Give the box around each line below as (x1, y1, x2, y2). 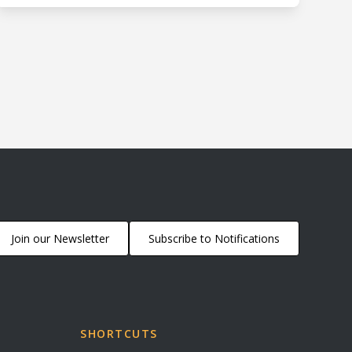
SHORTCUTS (80, 326, 158, 341)
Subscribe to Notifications (148, 230, 280, 246)
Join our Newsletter (10, 230, 109, 246)
